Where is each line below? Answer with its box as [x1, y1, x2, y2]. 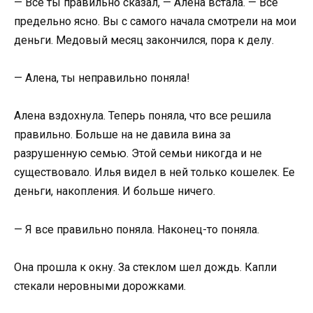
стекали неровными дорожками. [14, 279, 186, 293]
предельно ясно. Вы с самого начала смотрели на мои [14, 14, 296, 28]
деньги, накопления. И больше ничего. [14, 184, 215, 198]
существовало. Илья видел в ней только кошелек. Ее [14, 166, 295, 180]
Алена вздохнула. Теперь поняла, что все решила [14, 109, 271, 123]
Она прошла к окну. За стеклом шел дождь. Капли [14, 260, 277, 274]
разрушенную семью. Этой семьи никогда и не [14, 147, 262, 161]
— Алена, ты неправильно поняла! [14, 71, 190, 85]
